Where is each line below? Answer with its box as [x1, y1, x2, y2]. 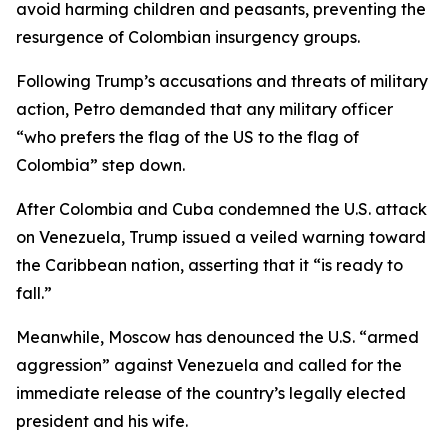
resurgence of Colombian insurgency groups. [16, 27, 360, 47]
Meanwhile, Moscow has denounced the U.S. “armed [16, 327, 419, 347]
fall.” [16, 283, 52, 303]
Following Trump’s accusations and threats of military [16, 71, 428, 91]
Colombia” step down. [16, 155, 185, 175]
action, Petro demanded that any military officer [16, 99, 393, 119]
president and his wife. [16, 411, 188, 431]
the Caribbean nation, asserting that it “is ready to [16, 255, 403, 275]
